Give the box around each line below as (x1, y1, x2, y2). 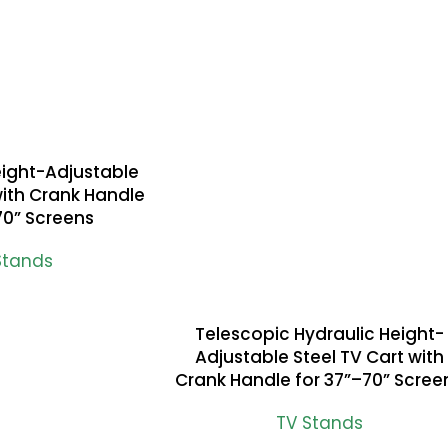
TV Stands (275, 411, 363, 436)
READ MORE (174, 322, 252, 342)
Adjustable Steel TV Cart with (194, 345, 444, 370)
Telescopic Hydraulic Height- (194, 322, 444, 347)
